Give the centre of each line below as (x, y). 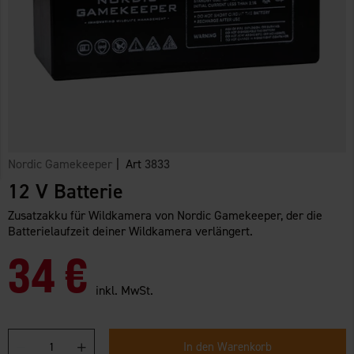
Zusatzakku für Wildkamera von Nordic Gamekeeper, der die (165, 215)
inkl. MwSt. (125, 290)
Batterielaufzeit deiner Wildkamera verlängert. (130, 231)
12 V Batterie (66, 191)
